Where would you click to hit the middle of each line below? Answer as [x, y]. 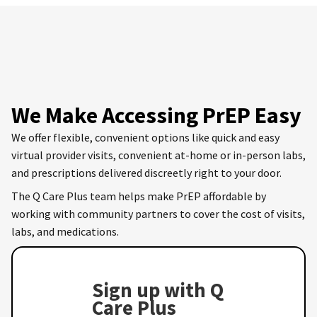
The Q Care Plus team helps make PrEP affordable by [139, 196]
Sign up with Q [158, 290]
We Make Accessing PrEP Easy [156, 115]
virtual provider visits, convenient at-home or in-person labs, [158, 155]
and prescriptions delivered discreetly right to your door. [146, 172]
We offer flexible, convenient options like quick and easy [145, 137]
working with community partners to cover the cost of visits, [158, 213]
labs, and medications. [65, 231]
